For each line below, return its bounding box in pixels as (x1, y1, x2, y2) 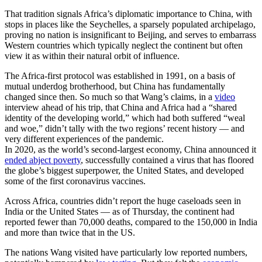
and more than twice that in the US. (5, 227, 135, 237)
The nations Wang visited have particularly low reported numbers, (5, 247, 247, 257)
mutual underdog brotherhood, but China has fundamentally (5, 81, 225, 91)
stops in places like (5, 19, 74, 29)
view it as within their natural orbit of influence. (5, 50, 180, 61)
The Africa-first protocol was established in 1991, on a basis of (5, 70, 235, 81)
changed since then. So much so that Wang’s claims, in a (5, 91, 215, 102)
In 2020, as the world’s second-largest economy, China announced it (5, 144, 256, 154)
